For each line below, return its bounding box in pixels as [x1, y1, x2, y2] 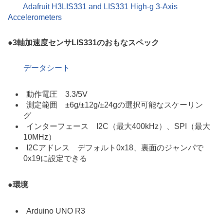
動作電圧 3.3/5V [26, 90, 88, 98]
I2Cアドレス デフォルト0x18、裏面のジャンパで [26, 143, 203, 152]
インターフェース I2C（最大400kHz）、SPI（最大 [26, 122, 210, 130]
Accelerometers [8, 13, 62, 21]
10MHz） [23, 132, 56, 141]
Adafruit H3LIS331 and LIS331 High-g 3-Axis [23, 2, 178, 11]
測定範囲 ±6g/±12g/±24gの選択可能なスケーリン [26, 100, 203, 109]
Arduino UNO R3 [26, 206, 85, 215]
